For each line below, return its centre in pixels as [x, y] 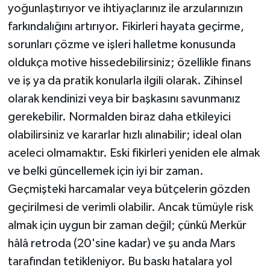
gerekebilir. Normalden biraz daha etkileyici [119, 117]
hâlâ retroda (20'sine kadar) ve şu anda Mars [121, 244]
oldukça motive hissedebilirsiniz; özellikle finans [129, 63]
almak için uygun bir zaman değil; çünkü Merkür [127, 226]
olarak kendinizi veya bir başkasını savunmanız [124, 99]
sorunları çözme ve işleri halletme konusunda [121, 45]
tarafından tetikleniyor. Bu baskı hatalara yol [120, 262]
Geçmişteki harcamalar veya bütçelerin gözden [129, 190]
